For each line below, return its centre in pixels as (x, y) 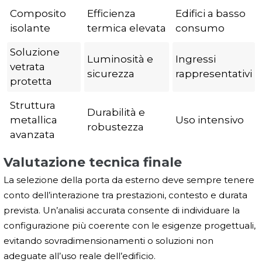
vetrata (27, 66)
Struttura (33, 105)
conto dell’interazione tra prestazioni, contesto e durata (125, 195)
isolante (30, 28)
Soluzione (35, 52)
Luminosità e (120, 59)
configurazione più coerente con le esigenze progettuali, (130, 225)
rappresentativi (214, 73)
